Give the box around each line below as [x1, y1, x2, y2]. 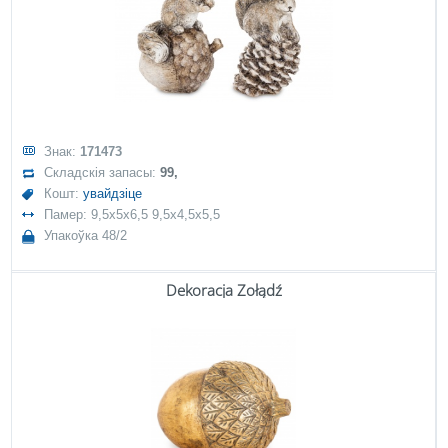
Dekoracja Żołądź [165, 280, 282, 300]
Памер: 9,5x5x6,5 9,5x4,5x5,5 [44, 207, 221, 222]
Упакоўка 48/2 [44, 228, 128, 243]
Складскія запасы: [44, 165, 161, 180]
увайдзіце [83, 186, 143, 201]
